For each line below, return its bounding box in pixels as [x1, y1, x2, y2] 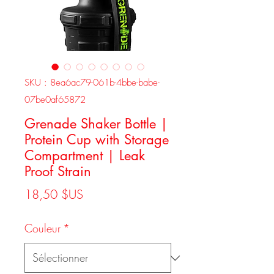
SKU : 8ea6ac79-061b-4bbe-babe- [24, 76, 160, 89]
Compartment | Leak [24, 147, 145, 164]
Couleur [24, 221, 61, 235]
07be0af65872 [24, 94, 86, 106]
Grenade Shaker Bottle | [24, 115, 168, 132]
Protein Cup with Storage [24, 131, 169, 148]
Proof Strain [24, 163, 91, 180]
